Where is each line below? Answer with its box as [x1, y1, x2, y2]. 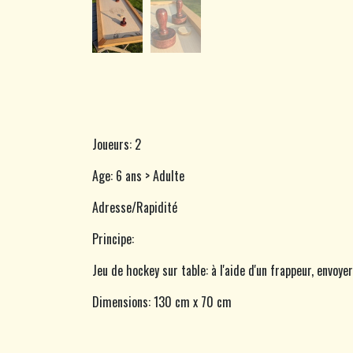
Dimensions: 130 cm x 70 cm [92, 292, 232, 312]
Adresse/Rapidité [92, 198, 177, 217]
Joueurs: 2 [92, 135, 144, 154]
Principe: [92, 229, 137, 249]
